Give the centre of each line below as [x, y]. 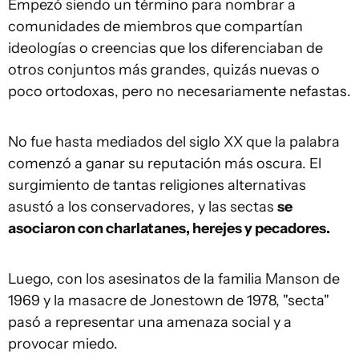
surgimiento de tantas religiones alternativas [157, 185]
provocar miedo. [63, 343]
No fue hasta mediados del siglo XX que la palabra [174, 141]
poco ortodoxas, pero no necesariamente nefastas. [179, 91]
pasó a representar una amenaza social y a [150, 322]
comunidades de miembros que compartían [155, 26]
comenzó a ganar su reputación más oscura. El [165, 163]
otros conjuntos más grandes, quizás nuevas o [164, 69]
